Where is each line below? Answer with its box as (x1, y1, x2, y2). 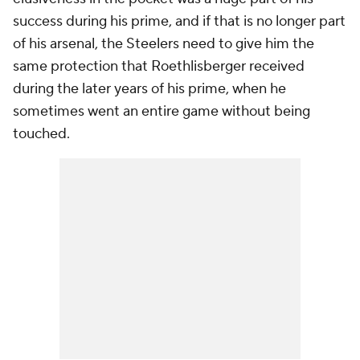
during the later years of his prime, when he (13, 80, 286, 98)
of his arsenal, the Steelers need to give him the (13, 35, 314, 53)
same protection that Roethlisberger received (13, 57, 305, 76)
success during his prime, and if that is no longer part (13, 12, 346, 31)
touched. (13, 125, 73, 143)
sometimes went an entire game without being (13, 102, 310, 121)
